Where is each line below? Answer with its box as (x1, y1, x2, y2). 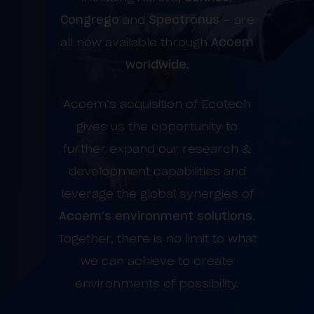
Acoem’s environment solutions (59, 209, 252, 223)
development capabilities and (68, 164, 246, 178)
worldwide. (125, 57, 189, 71)
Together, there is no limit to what (57, 231, 257, 245)
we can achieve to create (81, 254, 233, 268)
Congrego (60, 13, 123, 27)
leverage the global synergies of (60, 186, 254, 200)
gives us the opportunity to (76, 119, 238, 133)
